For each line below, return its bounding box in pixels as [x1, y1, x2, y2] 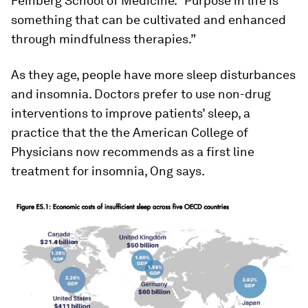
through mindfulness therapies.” [11, 32, 196, 46]
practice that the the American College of [11, 125, 248, 140]
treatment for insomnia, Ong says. [11, 164, 205, 178]
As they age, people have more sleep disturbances [11, 67, 296, 82]
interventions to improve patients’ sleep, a [11, 106, 250, 120]
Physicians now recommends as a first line [11, 144, 254, 159]
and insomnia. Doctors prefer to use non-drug [11, 87, 271, 101]
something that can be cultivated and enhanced [11, 12, 286, 27]
